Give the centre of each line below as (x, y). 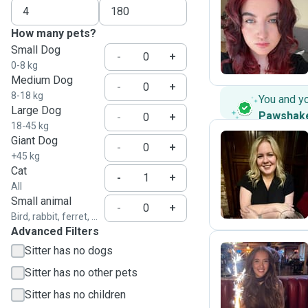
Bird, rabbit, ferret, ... (54, 217)
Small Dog (36, 50)
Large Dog (36, 110)
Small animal (41, 201)
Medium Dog (42, 80)
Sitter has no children (75, 295)
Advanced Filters (55, 231)
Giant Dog (34, 141)
